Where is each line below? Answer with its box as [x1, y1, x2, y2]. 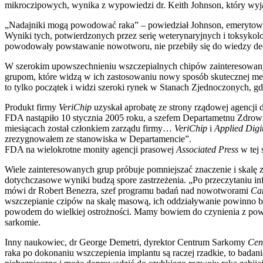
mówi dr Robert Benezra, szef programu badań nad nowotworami [5, 185, 251, 195]
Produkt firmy [5, 102, 59, 112]
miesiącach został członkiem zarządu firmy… [5, 123, 174, 133]
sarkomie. [5, 217, 41, 227]
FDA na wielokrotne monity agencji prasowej [5, 144, 176, 154]
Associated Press [176, 144, 238, 154]
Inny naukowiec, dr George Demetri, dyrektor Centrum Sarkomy [5, 237, 248, 247]
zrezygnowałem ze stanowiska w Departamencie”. [5, 133, 191, 144]
